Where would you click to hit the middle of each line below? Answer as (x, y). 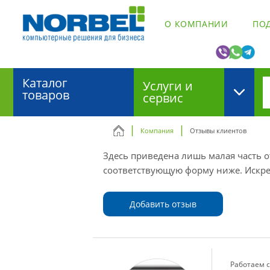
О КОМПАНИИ (196, 24)
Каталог (45, 83)
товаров (46, 95)
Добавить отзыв (163, 204)
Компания (157, 131)
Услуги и (168, 86)
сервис (163, 98)
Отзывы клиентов (218, 131)
